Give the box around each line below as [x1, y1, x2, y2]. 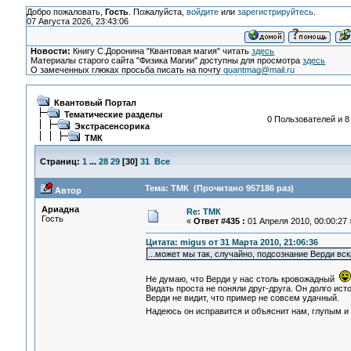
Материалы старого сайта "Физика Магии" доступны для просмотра [31, 56, 303, 65]
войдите [186, 7, 219, 16]
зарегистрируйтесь [237, 7, 313, 16]
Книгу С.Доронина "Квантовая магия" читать [71, 46, 252, 56]
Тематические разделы [63, 110, 162, 119]
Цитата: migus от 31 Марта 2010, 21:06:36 [145, 237, 318, 248]
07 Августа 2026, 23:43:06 [26, 16, 128, 26]
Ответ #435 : [193, 216, 245, 226]
